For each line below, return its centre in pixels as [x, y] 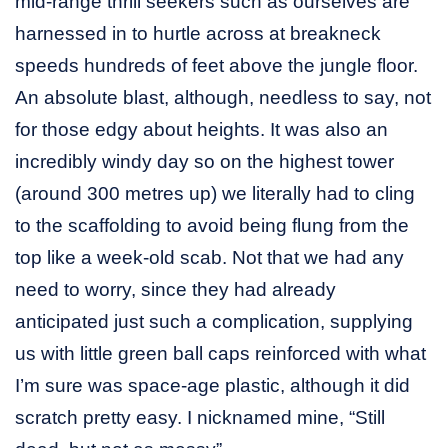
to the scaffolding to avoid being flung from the [212, 225]
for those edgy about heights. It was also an [201, 129]
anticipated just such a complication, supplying [214, 321]
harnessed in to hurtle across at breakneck [198, 33]
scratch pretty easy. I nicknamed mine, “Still [200, 417]
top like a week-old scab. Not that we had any [209, 257]
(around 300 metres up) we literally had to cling [215, 193]
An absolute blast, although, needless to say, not [223, 97]
